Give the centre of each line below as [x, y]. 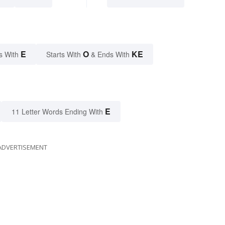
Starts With [65, 54]
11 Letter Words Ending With [57, 111]
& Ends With [110, 54]
